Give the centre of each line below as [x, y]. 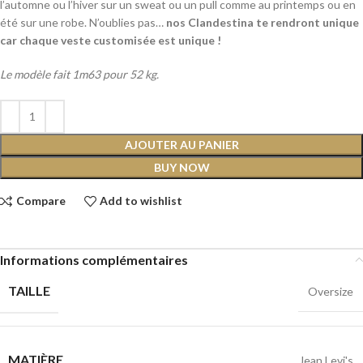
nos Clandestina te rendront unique [263, 22]
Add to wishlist [141, 201]
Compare [41, 201]
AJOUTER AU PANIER [181, 144]
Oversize [331, 291]
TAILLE [29, 290]
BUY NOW [181, 167]
